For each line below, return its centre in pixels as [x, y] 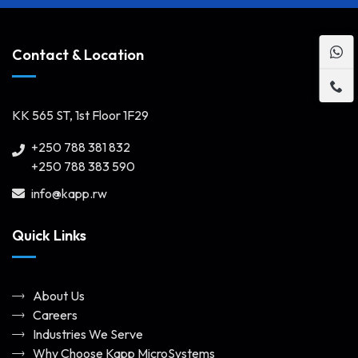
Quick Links [49, 236]
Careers [55, 315]
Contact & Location [78, 55]
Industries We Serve [88, 334]
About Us [59, 296]
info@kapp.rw [69, 194]
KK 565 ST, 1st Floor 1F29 [80, 115]
